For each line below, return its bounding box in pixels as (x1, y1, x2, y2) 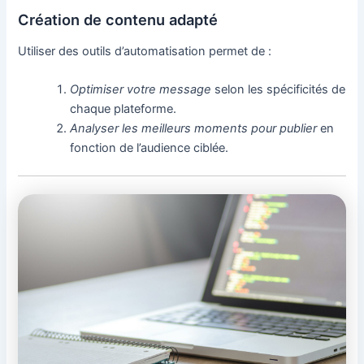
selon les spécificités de (211, 82, 346, 97)
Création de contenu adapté (18, 10, 219, 28)
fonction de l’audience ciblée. (70, 141, 229, 156)
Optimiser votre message (70, 82, 212, 97)
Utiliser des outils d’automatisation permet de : (18, 44, 272, 59)
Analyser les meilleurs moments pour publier (70, 121, 318, 136)
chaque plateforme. (70, 102, 177, 117)
